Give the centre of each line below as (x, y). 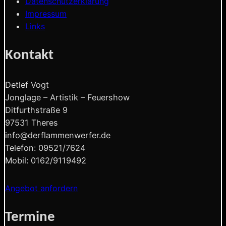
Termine (30, 217)
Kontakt (29, 55)
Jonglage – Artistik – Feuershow (67, 97)
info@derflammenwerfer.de (58, 135)
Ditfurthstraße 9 (36, 110)
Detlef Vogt (27, 84)
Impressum (46, 13)
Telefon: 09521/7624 (45, 148)
